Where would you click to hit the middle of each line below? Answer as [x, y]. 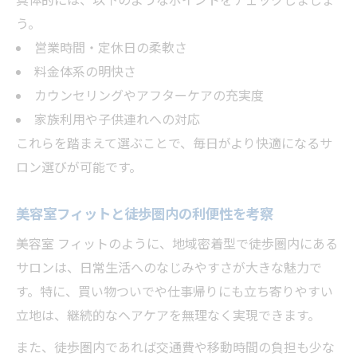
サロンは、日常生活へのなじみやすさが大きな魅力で [169, 268]
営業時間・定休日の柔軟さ [110, 48]
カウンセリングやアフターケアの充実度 [149, 96]
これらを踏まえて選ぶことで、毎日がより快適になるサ [174, 144]
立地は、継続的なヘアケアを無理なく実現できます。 [168, 316]
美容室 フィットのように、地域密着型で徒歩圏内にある [177, 244]
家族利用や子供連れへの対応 [117, 120]
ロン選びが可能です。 [79, 168]
